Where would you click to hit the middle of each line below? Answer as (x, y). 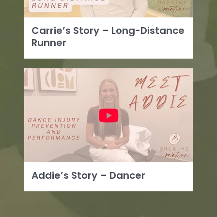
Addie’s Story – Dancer (89, 175)
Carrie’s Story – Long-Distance (108, 31)
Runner (49, 43)
